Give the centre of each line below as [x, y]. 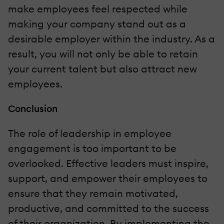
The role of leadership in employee [90, 133]
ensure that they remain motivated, [93, 193]
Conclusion [33, 109]
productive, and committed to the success [108, 208]
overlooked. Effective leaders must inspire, [108, 163]
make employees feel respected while [98, 9]
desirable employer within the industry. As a [111, 39]
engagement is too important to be [92, 148]
